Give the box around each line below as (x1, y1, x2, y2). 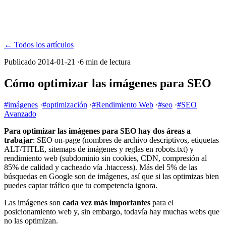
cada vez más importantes (63, 198, 150, 207)
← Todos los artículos (4, 40, 74, 49)
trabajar (4, 135, 33, 144)
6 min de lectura (80, 58, 131, 66)
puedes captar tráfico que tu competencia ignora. (4, 181, 157, 190)
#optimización (42, 100, 87, 109)
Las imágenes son (4, 198, 63, 207)
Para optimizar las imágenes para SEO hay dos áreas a (4, 126, 191, 135)
